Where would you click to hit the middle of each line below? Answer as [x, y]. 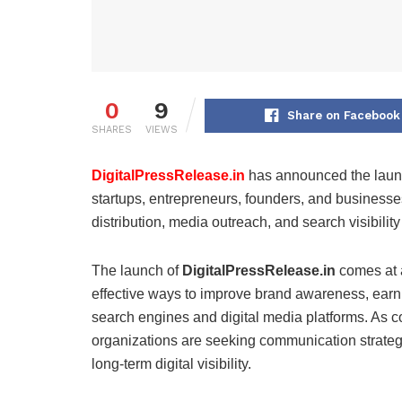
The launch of [137, 271]
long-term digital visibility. [171, 364]
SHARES [112, 130]
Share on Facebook [344, 116]
